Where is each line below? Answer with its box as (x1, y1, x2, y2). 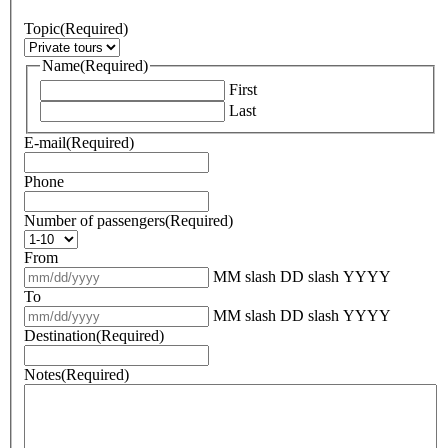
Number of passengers (24, 212, 165, 230)
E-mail (24, 134, 66, 152)
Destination (24, 327, 96, 345)
